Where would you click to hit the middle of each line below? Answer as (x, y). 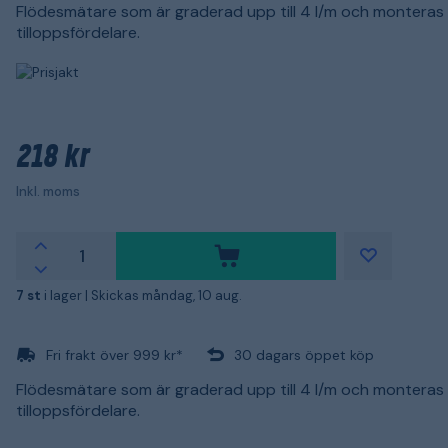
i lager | (67, 295)
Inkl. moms (48, 191)
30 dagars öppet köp (304, 354)
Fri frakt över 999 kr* (114, 354)
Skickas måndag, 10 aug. (166, 295)
